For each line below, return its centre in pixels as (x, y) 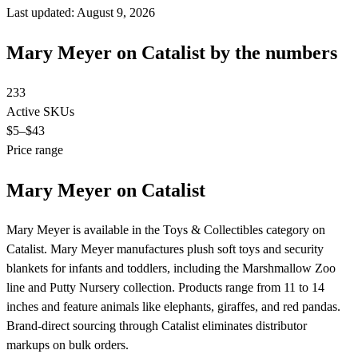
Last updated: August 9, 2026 (81, 13)
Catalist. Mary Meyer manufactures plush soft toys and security (165, 249)
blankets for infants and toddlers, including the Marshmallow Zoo (171, 268)
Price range (35, 150)
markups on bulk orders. (68, 344)
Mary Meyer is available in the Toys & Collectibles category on (166, 229)
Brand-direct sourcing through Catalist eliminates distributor (157, 325)
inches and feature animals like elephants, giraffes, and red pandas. (173, 306)
